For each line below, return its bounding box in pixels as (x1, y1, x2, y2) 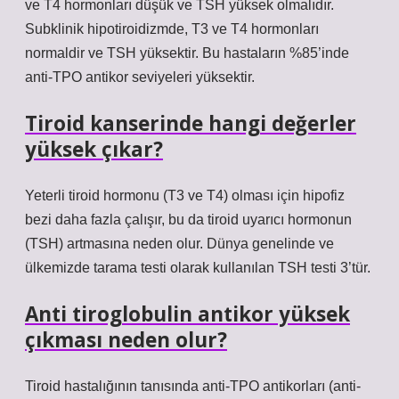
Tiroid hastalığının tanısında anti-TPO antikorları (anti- (25, 379, 361, 394)
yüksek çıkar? (25, 135, 163, 163)
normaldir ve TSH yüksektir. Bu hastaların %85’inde (25, 45, 349, 61)
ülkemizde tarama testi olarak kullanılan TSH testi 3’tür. (25, 260, 370, 275)
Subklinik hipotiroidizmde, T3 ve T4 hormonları (25, 21, 319, 37)
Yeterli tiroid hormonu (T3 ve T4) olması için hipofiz (25, 188, 345, 203)
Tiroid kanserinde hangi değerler (25, 110, 356, 137)
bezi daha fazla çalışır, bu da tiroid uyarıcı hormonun (25, 212, 352, 227)
